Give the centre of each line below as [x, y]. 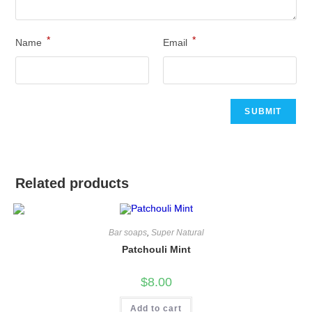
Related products [72, 183]
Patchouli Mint [156, 249]
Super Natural [177, 232]
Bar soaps [127, 232]
